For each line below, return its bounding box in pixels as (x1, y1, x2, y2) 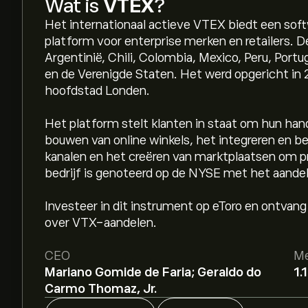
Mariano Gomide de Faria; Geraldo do (45, 265, 261, 279)
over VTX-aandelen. (45, 216, 157, 230)
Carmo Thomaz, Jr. (45, 282, 157, 296)
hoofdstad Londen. (45, 84, 150, 98)
